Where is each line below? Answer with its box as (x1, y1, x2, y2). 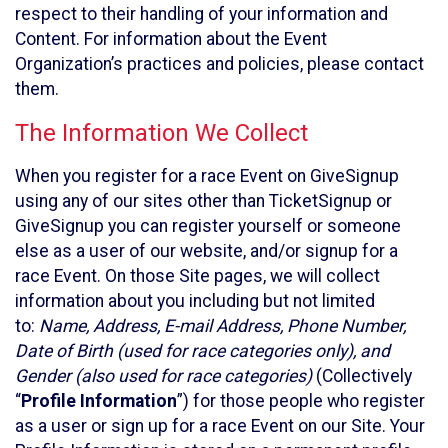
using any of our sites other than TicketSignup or (15, 190, 392, 211)
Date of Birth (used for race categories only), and (15, 340, 390, 361)
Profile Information (21, 390, 177, 411)
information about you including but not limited (15, 290, 375, 311)
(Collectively (312, 365, 412, 386)
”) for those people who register (177, 390, 425, 411)
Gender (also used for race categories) (15, 365, 312, 386)
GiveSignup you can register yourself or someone (15, 215, 401, 236)
